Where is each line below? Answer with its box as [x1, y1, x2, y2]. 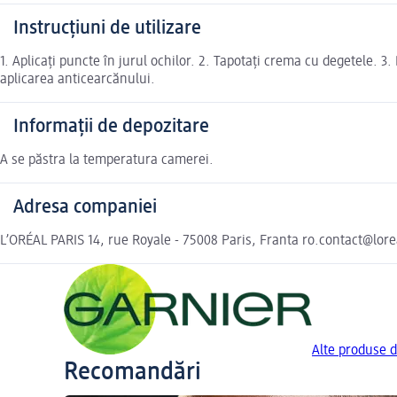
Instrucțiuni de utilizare [13, 19, 201, 39]
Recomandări [64, 360, 201, 385]
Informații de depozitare [13, 117, 209, 137]
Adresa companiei [13, 198, 157, 218]
